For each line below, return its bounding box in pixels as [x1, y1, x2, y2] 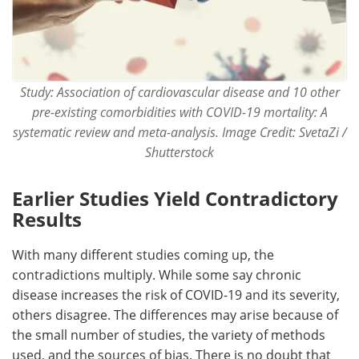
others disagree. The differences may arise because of [12, 305, 338, 323]
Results [12, 205, 82, 232]
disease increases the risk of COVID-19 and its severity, [12, 285, 340, 303]
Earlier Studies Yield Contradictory [12, 184, 338, 212]
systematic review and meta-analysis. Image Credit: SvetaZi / [12, 123, 347, 140]
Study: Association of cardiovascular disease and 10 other [19, 83, 340, 100]
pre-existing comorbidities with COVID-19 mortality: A [31, 103, 328, 120]
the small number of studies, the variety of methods [12, 325, 325, 343]
